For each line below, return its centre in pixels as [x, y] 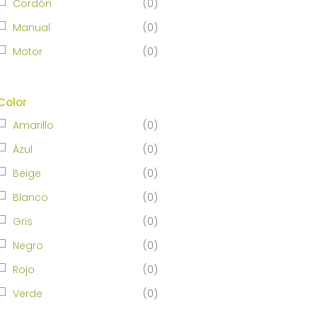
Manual [31, 27]
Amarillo [33, 125]
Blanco [30, 197]
